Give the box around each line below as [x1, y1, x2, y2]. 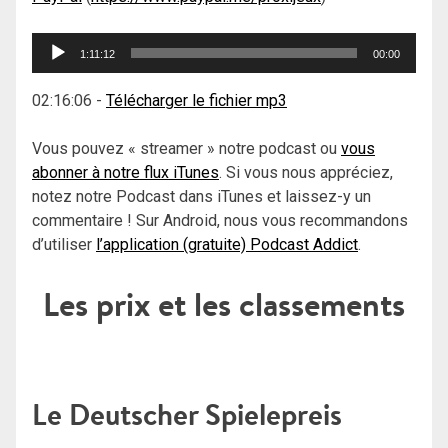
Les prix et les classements [43, 283, 405, 327]
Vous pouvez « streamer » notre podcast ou [32, 139, 341, 159]
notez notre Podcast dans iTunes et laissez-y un [32, 187, 371, 207]
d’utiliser [32, 235, 96, 255]
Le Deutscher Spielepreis [32, 395, 342, 435]
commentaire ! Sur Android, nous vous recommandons [32, 211, 408, 231]
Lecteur [31, 34, 84, 54]
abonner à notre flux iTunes [32, 163, 219, 183]
